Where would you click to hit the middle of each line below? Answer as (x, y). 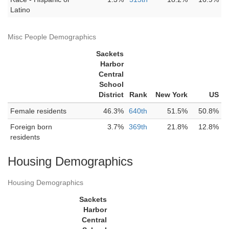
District (111, 95)
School (111, 84)
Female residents (38, 111)
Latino (20, 10)
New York (171, 95)
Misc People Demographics (52, 37)
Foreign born (31, 127)
